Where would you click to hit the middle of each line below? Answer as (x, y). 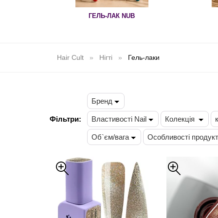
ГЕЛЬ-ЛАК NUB (112, 16)
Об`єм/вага (110, 137)
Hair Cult (70, 57)
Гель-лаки (144, 57)
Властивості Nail (119, 119)
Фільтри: (65, 119)
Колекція (181, 119)
